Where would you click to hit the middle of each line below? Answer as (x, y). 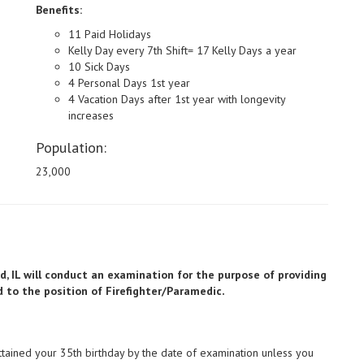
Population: (71, 148)
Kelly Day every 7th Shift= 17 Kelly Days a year (182, 51)
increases (93, 116)
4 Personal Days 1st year (129, 83)
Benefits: (59, 10)
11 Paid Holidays (110, 35)
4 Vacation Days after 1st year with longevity (177, 100)
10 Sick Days (99, 67)
